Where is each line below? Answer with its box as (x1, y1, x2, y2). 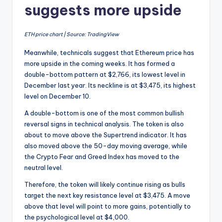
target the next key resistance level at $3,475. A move (24, 191, 190, 199)
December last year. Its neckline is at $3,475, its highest (24, 81, 196, 89)
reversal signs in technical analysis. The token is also (24, 119, 184, 128)
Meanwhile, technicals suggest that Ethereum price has (24, 48, 194, 56)
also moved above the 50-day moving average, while (24, 141, 187, 150)
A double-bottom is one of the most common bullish (24, 109, 184, 117)
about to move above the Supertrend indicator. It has (24, 130, 187, 139)
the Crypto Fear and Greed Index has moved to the (24, 152, 179, 161)
